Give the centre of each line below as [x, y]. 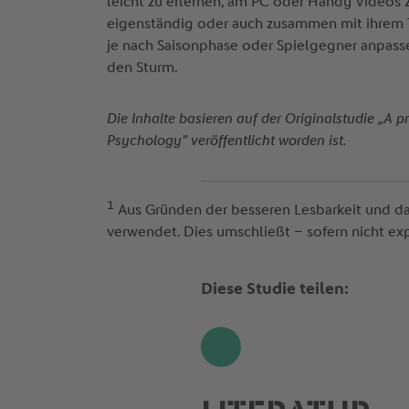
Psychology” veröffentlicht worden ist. [226, 141]
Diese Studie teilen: [274, 289]
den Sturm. [142, 68]
